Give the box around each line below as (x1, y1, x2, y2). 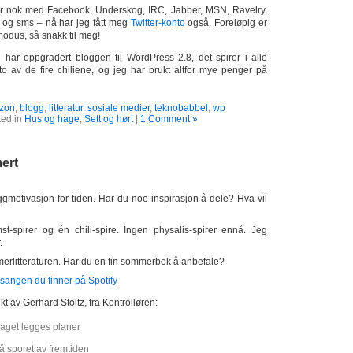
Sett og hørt (84, 113, 133, 124)
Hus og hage (24, 113, 80, 124)
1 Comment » (140, 113, 198, 124)
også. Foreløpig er (184, 17, 268, 28)
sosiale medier (87, 102, 150, 113)
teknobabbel (154, 102, 208, 113)
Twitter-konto (130, 17, 185, 28)
